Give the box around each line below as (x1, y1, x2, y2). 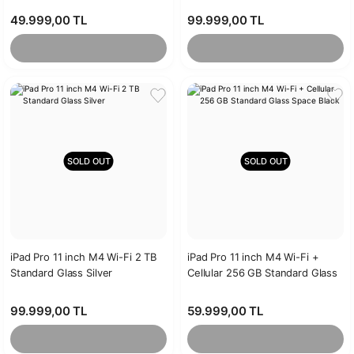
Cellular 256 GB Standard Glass (187, 266, 338, 279)
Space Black (187, 282, 245, 295)
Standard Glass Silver (10, 266, 113, 279)
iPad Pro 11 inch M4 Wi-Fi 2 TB (10, 250, 157, 263)
